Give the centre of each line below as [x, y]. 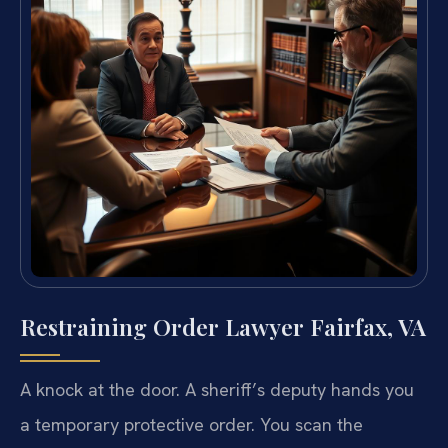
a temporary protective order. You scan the [191, 425]
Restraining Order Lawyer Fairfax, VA [223, 327]
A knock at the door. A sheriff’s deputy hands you [217, 390]
